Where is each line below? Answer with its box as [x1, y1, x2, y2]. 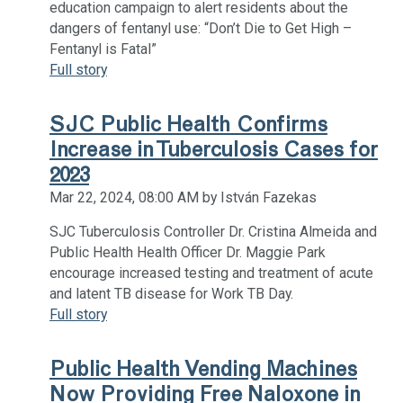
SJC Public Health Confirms [49, 111, 327, 137]
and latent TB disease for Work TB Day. [49, 284, 293, 302]
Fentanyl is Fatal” [49, 40, 157, 58]
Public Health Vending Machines [49, 355, 357, 381]
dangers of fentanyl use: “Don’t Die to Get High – [49, 19, 352, 37]
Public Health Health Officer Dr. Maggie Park [49, 243, 326, 261]
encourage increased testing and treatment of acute [49, 264, 373, 282]
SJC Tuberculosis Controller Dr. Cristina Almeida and [49, 222, 377, 240]
